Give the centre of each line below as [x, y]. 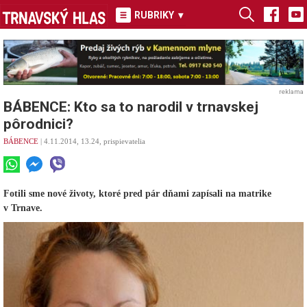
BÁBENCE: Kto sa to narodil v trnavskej [131, 107]
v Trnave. [23, 208]
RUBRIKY [155, 15]
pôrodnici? [38, 124]
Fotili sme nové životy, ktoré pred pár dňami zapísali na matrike [137, 193]
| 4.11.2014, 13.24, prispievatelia [92, 141]
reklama [291, 91]
